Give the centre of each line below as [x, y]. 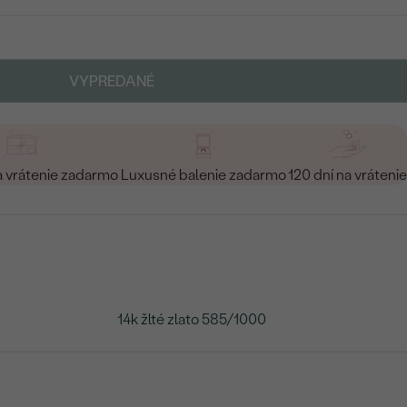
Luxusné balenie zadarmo [203, 174]
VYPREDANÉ [112, 81]
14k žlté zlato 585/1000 [192, 319]
